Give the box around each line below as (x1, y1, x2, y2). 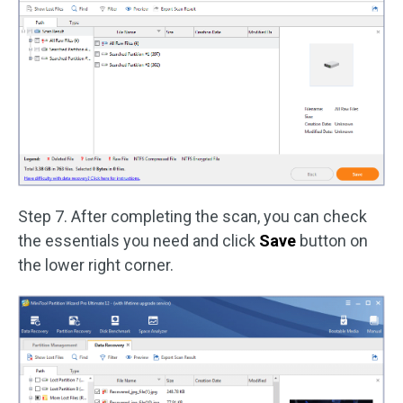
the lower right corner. (18, 255, 174, 275)
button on (296, 231, 368, 251)
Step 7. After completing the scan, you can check (18, 207, 367, 227)
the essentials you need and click (18, 231, 259, 251)
